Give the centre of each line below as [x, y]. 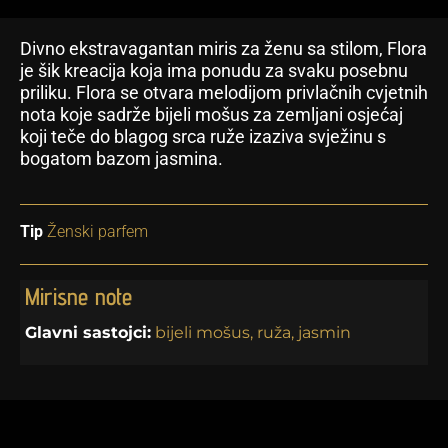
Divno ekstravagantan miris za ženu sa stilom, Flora [223, 48]
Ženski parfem [95, 232]
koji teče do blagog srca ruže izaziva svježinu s [203, 136]
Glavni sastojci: [88, 333]
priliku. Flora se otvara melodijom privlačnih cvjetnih [224, 92]
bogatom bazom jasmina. [121, 158]
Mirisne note [78, 297]
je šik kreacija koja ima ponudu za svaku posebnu [214, 70]
